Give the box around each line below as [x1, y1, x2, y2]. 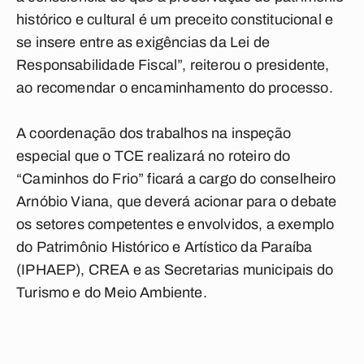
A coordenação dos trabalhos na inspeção [16, 125, 292, 141]
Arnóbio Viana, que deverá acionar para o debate [16, 193, 337, 210]
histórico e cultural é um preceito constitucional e [16, 11, 334, 28]
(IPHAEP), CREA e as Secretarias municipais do [16, 262, 334, 278]
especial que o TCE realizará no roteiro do [16, 148, 291, 164]
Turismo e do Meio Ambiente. [16, 284, 207, 301]
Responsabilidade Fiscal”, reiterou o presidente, [16, 57, 330, 73]
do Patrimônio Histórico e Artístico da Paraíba [16, 239, 313, 255]
